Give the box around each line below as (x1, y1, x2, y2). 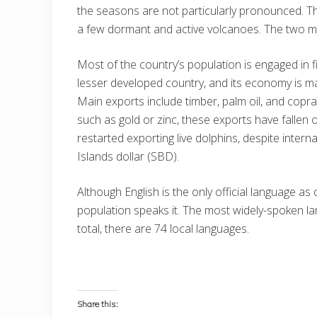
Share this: (77, 299, 118, 309)
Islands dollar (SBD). (77, 149, 179, 164)
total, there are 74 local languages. (77, 221, 252, 236)
